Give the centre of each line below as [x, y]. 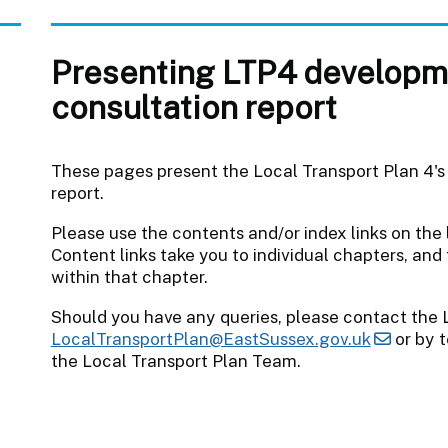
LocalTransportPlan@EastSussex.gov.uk [210, 338]
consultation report [193, 106]
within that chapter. [129, 276]
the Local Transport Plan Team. [175, 360]
